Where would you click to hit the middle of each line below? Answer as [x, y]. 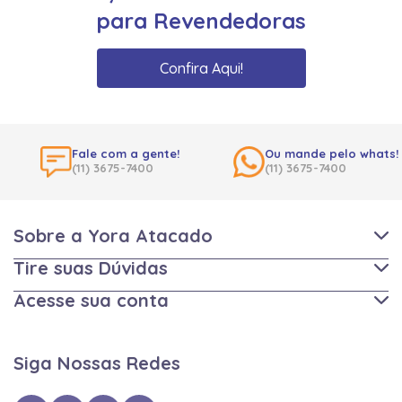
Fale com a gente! [126, 153]
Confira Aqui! [201, 68]
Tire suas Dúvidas [91, 267]
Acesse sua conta [91, 300]
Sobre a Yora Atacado [113, 235]
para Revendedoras [201, 20]
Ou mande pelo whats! [332, 153]
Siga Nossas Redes [97, 363]
